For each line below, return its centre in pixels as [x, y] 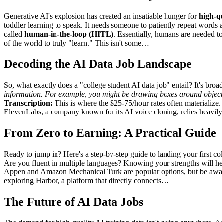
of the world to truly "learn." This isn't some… [77, 43]
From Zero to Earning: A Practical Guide [110, 133]
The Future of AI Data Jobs [74, 201]
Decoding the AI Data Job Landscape [98, 64]
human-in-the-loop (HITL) [69, 34]
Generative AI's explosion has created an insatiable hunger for [101, 16]
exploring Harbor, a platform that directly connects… [86, 180]
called [14, 34]
